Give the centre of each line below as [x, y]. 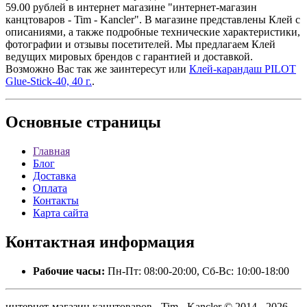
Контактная [50, 242]
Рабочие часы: [69, 271]
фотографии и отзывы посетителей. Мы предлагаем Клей [140, 44]
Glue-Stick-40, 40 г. [49, 81]
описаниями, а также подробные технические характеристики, [153, 32]
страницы [122, 122]
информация [145, 242]
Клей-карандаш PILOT [243, 69]
